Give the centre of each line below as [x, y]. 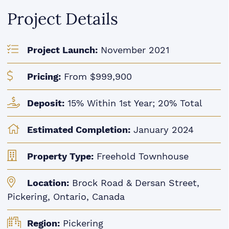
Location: [48, 183]
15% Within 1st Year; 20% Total [134, 103]
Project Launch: [63, 50]
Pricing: [44, 76]
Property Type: [61, 156]
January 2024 [162, 130]
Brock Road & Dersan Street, [134, 183]
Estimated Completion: [79, 130]
